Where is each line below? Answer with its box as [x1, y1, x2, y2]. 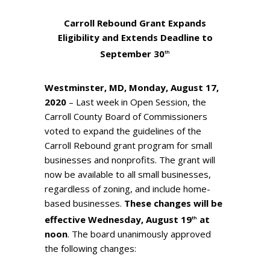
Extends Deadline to [121, 31, 213, 44]
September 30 [100, 48, 165, 60]
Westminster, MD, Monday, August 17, [45, 81, 219, 94]
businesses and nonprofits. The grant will [45, 154, 215, 166]
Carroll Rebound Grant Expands [64, 17, 206, 30]
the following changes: [45, 242, 136, 255]
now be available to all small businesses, [45, 168, 211, 181]
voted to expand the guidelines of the [45, 125, 201, 137]
